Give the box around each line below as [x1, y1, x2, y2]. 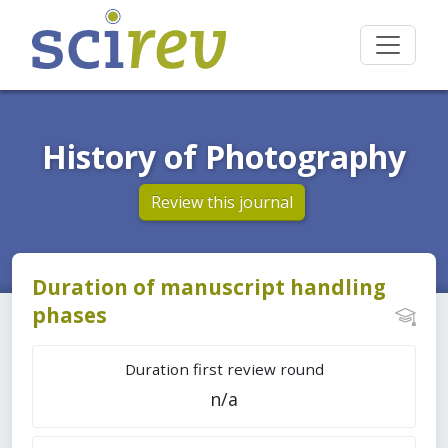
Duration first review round [124, 358, 324, 379]
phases [32, 301, 107, 329]
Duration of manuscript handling [32, 273, 386, 301]
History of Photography [42, 135, 406, 178]
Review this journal [150, 191, 293, 213]
